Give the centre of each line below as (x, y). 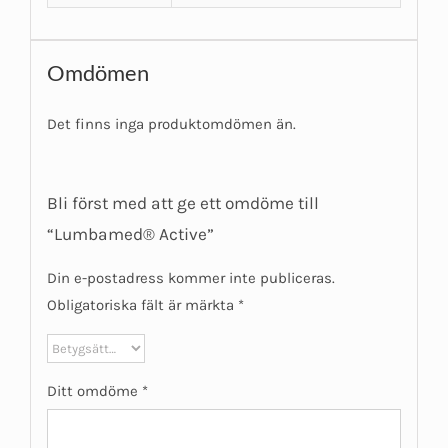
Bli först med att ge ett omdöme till (182, 203)
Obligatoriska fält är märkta (142, 305)
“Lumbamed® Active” (130, 234)
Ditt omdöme (94, 391)
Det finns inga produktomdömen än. (171, 124)
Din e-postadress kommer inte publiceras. (190, 278)
